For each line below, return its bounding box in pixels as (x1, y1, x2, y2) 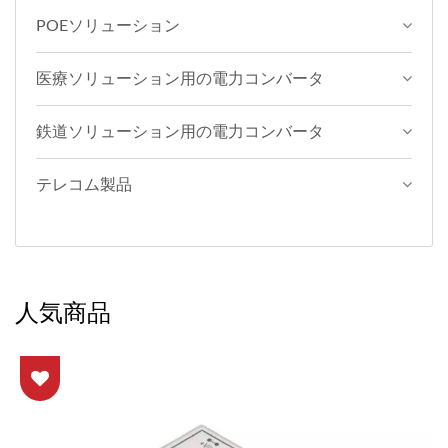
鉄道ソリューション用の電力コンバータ (36, 124, 324, 141)
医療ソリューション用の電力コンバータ (36, 71, 324, 88)
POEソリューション (36, 18, 180, 35)
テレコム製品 (36, 177, 132, 194)
